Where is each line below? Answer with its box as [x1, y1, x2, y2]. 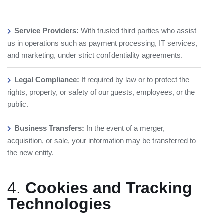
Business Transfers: [14, 124, 84, 132]
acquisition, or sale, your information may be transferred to [7, 136, 196, 145]
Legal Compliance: [14, 75, 79, 84]
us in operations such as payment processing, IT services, [7, 39, 197, 47]
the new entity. [7, 148, 54, 157]
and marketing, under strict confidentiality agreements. [7, 51, 183, 59]
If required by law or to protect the [79, 75, 189, 84]
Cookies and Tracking [25, 179, 192, 197]
